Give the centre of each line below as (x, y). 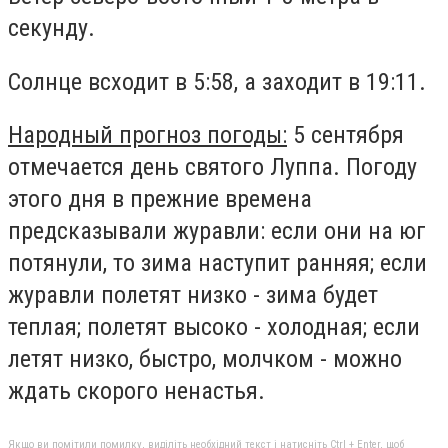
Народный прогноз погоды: (147, 135)
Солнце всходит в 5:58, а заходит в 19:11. (217, 81)
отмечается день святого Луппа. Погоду (212, 167)
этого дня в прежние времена (160, 199)
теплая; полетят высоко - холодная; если (214, 327)
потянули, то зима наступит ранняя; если (217, 263)
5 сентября (345, 135)
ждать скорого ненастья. (136, 391)
